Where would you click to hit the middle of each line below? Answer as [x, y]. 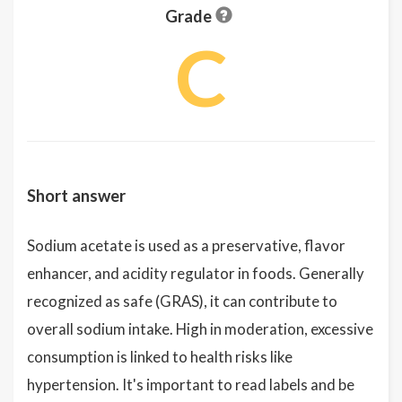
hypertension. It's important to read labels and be [191, 385]
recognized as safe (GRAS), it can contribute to [182, 301]
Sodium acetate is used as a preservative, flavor [186, 245]
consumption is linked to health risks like [160, 357]
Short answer [76, 196]
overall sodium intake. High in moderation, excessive [200, 329]
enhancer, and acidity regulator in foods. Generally [196, 273]
